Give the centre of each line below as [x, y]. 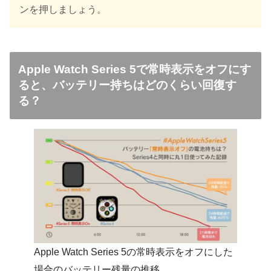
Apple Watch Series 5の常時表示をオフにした [133, 252]
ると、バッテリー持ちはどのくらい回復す [128, 85]
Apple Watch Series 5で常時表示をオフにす [135, 70]
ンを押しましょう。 [63, 9]
